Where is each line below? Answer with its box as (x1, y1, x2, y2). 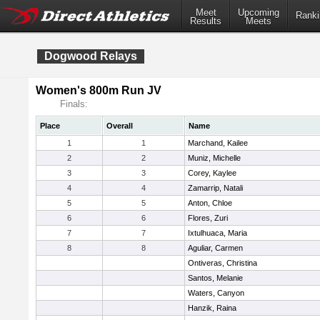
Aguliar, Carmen (188, 244, 243, 252)
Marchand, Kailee (188, 139, 248, 147)
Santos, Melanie (188, 274, 243, 282)
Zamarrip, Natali (188, 184, 243, 192)
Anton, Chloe (188, 199, 232, 207)
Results (190, 16, 221, 27)
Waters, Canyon (188, 289, 244, 297)
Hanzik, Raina (188, 304, 236, 312)
